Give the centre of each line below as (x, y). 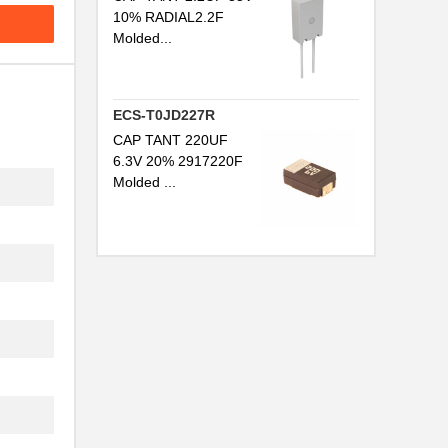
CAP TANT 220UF (170, 140)
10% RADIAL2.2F (168, 17)
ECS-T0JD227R (164, 115)
